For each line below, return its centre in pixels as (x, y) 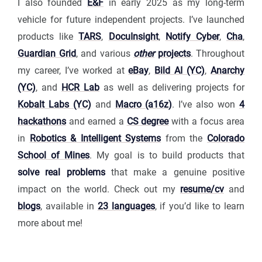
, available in (69, 206)
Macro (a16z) (144, 105)
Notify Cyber (192, 37)
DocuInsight (133, 37)
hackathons (42, 122)
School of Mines (54, 156)
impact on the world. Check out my (99, 189)
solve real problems (61, 173)
